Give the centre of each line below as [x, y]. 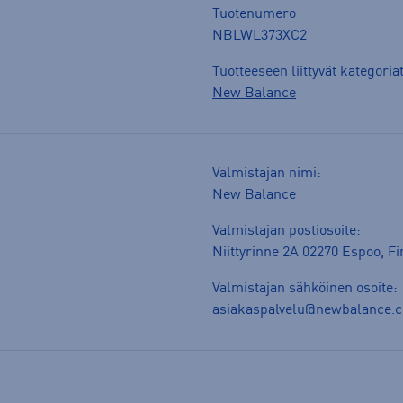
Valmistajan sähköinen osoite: [305, 289]
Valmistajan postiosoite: [287, 232]
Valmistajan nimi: [267, 174]
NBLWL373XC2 [260, 36]
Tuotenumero [254, 15]
